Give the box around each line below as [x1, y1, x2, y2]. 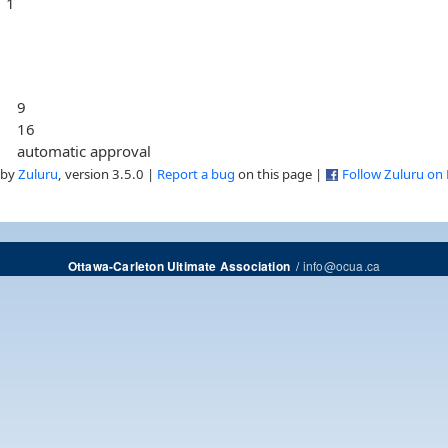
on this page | [235, 164, 325, 183]
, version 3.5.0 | [58, 164, 157, 183]
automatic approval [17, 140, 152, 161]
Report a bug [157, 164, 235, 183]
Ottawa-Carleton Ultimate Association [67, 257, 290, 275]
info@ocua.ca [302, 256, 381, 274]
